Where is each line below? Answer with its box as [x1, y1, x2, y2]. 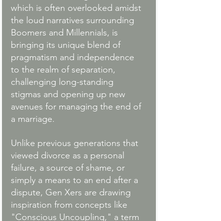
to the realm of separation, [11, 64, 118, 75]
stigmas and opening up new [11, 89, 128, 100]
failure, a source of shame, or [11, 162, 127, 174]
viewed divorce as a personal [11, 150, 127, 161]
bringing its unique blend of [11, 39, 123, 51]
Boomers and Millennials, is [11, 27, 120, 38]
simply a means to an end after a [11, 175, 141, 186]
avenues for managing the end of [11, 101, 144, 112]
